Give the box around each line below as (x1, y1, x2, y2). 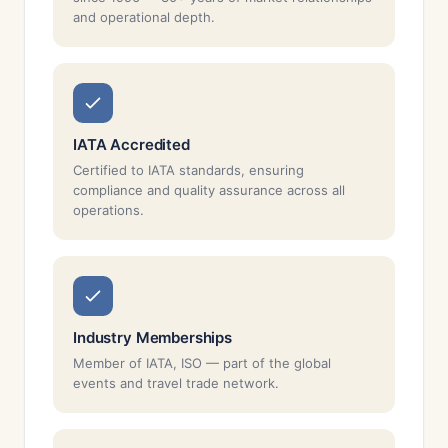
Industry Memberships (73, 328, 232, 347)
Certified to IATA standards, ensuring (73, 162, 304, 178)
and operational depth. (73, 9, 215, 25)
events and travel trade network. (73, 375, 279, 391)
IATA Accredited (73, 135, 190, 154)
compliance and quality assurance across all (73, 182, 345, 198)
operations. (73, 202, 144, 218)
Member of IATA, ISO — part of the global (73, 355, 331, 371)
